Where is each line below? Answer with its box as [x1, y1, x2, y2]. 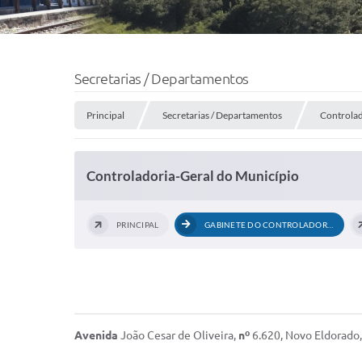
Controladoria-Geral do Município [86, 167, 299, 184]
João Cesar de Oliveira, [120, 329, 238, 342]
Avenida [74, 329, 120, 342]
